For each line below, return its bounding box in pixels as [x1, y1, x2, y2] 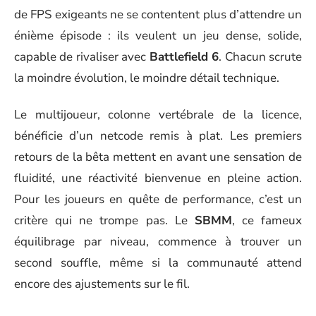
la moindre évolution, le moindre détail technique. [14, 69, 279, 86]
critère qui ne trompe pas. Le [14, 212, 195, 229]
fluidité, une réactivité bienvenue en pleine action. [14, 170, 302, 187]
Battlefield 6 [149, 48, 219, 65]
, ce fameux [231, 212, 302, 229]
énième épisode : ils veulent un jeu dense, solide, [14, 27, 302, 44]
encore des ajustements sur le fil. [14, 276, 190, 293]
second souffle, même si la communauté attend [14, 255, 302, 272]
